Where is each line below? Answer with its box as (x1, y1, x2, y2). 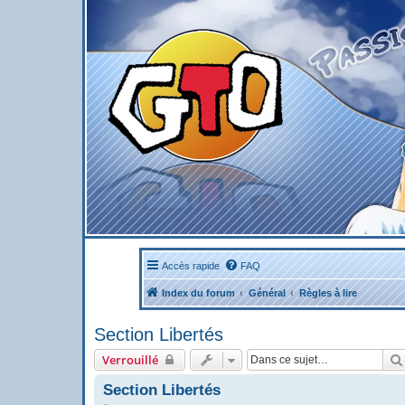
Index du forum (161, 287, 235, 298)
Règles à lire (298, 287, 357, 298)
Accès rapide (161, 260, 220, 271)
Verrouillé (102, 352, 158, 368)
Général (248, 287, 286, 298)
